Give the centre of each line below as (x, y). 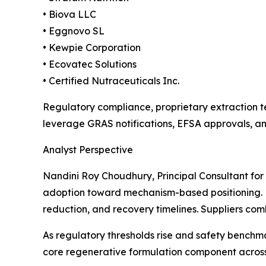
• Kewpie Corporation (92, 47)
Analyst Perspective (88, 149)
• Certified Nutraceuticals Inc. (111, 80)
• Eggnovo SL (74, 31)
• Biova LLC (69, 14)
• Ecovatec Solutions (90, 64)
